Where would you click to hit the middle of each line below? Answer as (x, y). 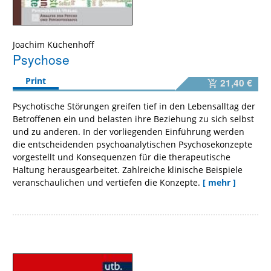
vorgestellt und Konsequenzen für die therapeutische (122, 157)
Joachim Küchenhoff (54, 44)
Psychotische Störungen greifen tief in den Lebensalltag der (134, 106)
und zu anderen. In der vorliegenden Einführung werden (129, 131)
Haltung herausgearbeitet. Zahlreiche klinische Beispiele (128, 169)
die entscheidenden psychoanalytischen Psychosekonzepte (132, 144)
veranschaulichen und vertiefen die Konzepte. (106, 182)
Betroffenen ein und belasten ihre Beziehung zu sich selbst (133, 119)
